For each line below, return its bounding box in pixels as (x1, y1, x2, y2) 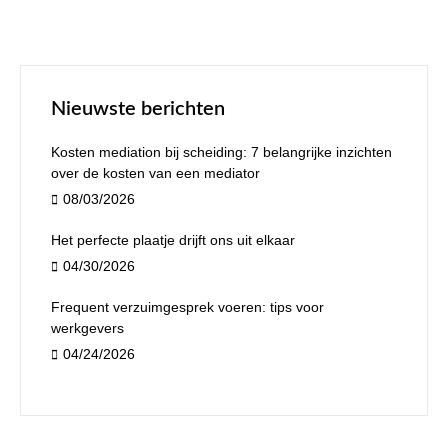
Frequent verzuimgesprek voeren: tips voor (51, 299, 324, 316)
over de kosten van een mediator (51, 165, 260, 182)
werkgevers (51, 320, 124, 337)
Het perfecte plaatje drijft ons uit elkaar (51, 232, 295, 249)
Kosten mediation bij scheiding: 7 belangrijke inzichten (51, 144, 392, 161)
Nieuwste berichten (51, 99, 225, 120)
